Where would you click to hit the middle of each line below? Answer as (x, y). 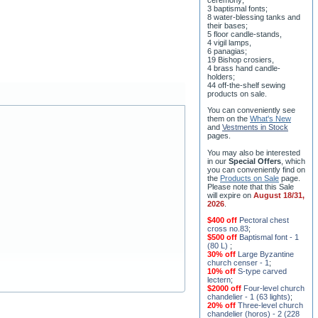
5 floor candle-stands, (245, 34)
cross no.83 (228, 228)
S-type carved (262, 271)
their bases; (227, 25)
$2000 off (225, 288)
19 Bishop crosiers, (241, 59)
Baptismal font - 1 (269, 237)
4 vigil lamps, (229, 42)
